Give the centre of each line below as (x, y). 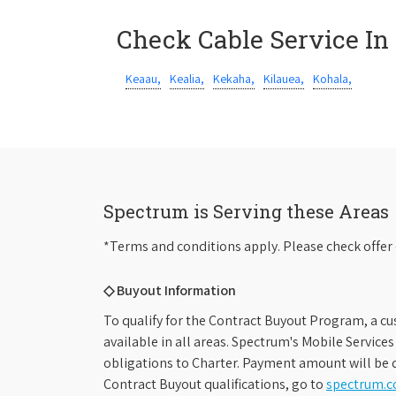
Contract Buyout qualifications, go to (215, 384)
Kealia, (187, 79)
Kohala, (332, 79)
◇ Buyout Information (170, 290)
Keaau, (143, 79)
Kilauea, (284, 79)
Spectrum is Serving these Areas (246, 211)
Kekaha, (234, 79)
